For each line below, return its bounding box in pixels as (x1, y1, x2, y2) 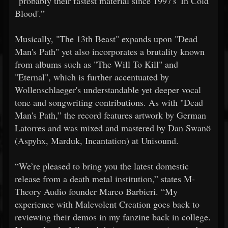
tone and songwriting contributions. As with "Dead (15, 96, 203, 108)
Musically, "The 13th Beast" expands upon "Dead (15, 32, 197, 45)
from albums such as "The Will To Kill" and (15, 58, 178, 70)
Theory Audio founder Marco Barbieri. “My (15, 185, 178, 197)
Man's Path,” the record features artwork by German (15, 108, 206, 121)
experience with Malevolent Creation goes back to (15, 197, 199, 210)
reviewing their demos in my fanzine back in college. (15, 210, 211, 223)
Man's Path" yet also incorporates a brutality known (15, 45, 205, 58)
